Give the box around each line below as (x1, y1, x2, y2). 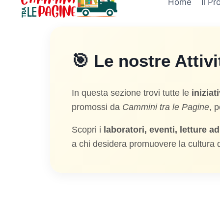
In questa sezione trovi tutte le (72, 87, 192, 98)
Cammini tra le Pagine (122, 102, 209, 112)
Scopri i (72, 125, 104, 135)
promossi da (72, 102, 122, 112)
